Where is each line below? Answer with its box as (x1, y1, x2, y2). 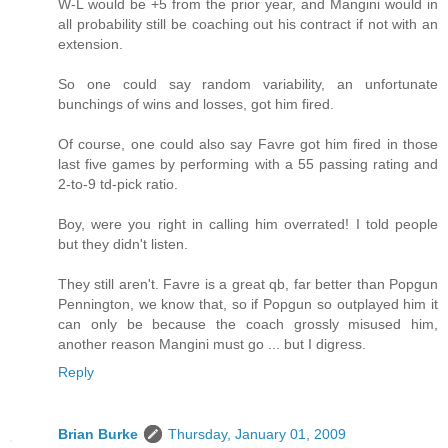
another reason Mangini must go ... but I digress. (58, 336, 366, 353)
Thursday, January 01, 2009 (168, 426, 346, 443)
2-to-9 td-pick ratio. (58, 176, 178, 193)
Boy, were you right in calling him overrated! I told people (58, 216, 438, 233)
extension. (58, 36, 123, 53)
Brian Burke (58, 426, 138, 443)
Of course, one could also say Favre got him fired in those (58, 136, 438, 153)
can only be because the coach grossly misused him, (58, 316, 438, 333)
